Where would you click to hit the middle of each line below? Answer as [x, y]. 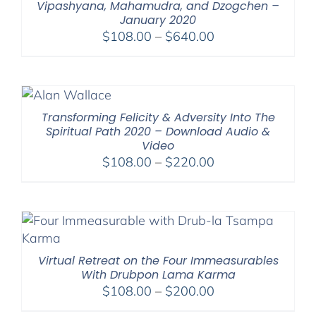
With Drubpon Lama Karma [158, 274]
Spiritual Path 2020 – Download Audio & [158, 131]
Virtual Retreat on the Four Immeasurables [158, 260]
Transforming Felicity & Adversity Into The [158, 117]
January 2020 [158, 20]
